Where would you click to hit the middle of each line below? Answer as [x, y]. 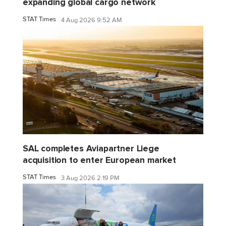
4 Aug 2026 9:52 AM [92, 20]
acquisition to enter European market [99, 160]
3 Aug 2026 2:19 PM [90, 178]
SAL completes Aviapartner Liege [91, 148]
